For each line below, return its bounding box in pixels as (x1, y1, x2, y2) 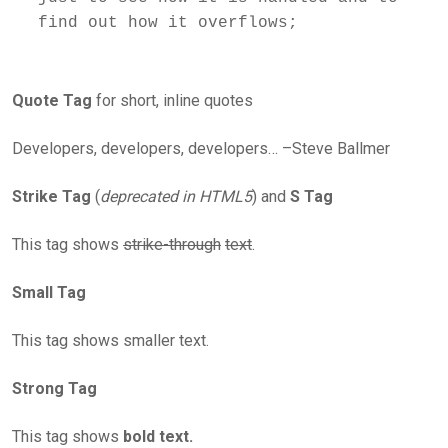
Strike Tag (12, 186, 91, 206)
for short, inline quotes (92, 90, 253, 110)
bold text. (123, 426, 193, 446)
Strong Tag (12, 378, 97, 398)
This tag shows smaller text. (12, 330, 209, 350)
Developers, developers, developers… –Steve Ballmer (12, 138, 390, 158)
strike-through (123, 234, 221, 254)
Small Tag (12, 282, 86, 302)
